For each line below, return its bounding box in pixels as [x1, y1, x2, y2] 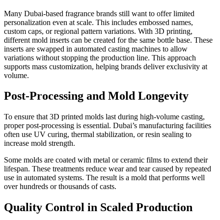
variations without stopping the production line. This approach [4, 53, 196, 62]
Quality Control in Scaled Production [4, 201, 192, 214]
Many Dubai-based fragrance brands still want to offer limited [4, 9, 194, 18]
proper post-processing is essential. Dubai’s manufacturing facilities [4, 121, 211, 130]
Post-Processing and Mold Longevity [4, 89, 189, 103]
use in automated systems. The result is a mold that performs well [4, 173, 205, 182]
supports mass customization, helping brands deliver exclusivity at [4, 62, 207, 71]
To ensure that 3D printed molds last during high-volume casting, [4, 112, 205, 121]
